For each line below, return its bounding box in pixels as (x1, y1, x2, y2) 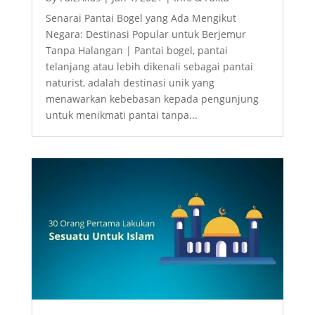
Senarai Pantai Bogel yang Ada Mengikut (45, 11, 236, 25)
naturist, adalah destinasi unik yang (45, 75, 214, 89)
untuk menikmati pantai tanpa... (45, 108, 198, 122)
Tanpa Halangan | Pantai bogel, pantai (45, 43, 228, 57)
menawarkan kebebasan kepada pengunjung (45, 91, 259, 105)
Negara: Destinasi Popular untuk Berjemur (45, 27, 246, 41)
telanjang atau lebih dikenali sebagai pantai (45, 59, 253, 73)
